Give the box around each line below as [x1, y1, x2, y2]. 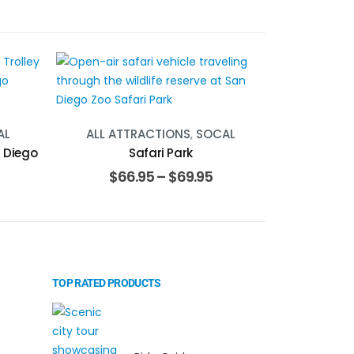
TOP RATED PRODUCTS [52, 277, 161, 290]
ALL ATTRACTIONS [86, 126, 190, 143]
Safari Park [129, 145, 193, 162]
